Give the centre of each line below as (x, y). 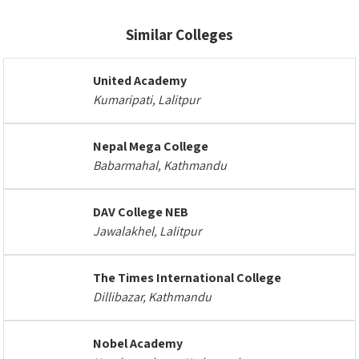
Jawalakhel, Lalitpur (147, 231)
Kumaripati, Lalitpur (146, 100)
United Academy (140, 81)
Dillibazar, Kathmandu (152, 297)
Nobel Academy (138, 343)
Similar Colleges (179, 34)
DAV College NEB (141, 212)
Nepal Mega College (151, 146)
